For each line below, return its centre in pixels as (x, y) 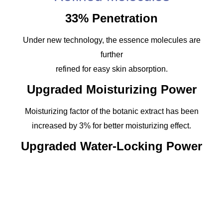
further (111, 55)
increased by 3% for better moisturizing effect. (111, 126)
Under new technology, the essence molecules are (111, 40)
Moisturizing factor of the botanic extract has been (111, 111)
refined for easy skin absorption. (111, 69)
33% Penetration (111, 18)
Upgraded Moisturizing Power (111, 90)
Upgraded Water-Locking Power (111, 146)
